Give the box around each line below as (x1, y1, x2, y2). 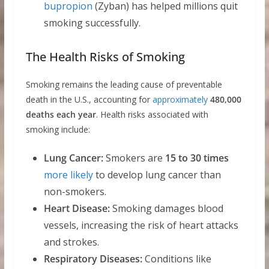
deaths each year (25, 109, 96, 121)
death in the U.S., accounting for (25, 94, 153, 106)
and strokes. (43, 235, 99, 249)
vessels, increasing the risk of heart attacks (43, 219, 238, 232)
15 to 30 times (165, 151, 229, 165)
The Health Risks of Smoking (25, 49, 185, 65)
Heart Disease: (43, 202, 110, 216)
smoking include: (25, 124, 90, 136)
